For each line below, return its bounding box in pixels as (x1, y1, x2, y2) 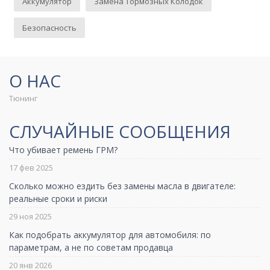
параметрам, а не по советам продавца (9, 241, 173, 253)
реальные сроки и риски (9, 192, 107, 204)
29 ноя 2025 (9, 210, 52, 222)
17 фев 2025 (9, 162, 53, 173)
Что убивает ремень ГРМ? (9, 143, 118, 155)
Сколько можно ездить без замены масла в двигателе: (9, 180, 236, 192)
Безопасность (22, 22, 77, 33)
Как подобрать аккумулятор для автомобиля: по (9, 228, 211, 240)
